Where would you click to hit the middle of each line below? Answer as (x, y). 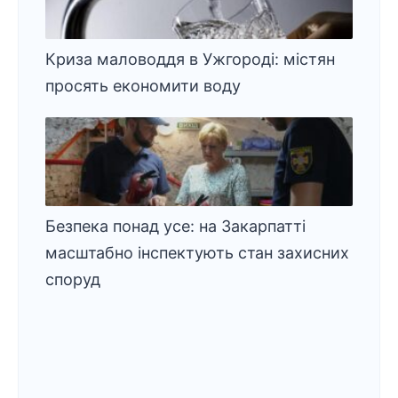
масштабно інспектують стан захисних (197, 253)
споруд (73, 279)
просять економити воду (143, 86)
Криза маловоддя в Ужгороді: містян (190, 59)
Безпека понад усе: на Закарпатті (175, 226)
